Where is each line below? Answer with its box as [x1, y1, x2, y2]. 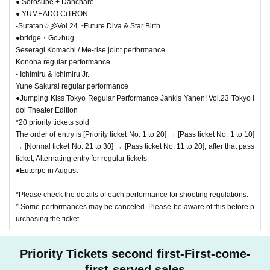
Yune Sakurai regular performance [16, 81, 128, 90]
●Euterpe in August [16, 166, 78, 175]
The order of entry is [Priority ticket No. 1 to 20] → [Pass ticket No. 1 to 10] [16, 130, 254, 139]
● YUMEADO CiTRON [16, 9, 88, 18]
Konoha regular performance [16, 57, 110, 66]
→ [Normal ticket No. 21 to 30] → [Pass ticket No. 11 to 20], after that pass [16, 142, 254, 151]
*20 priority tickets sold [16, 118, 89, 127]
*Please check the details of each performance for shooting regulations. [16, 190, 248, 199]
